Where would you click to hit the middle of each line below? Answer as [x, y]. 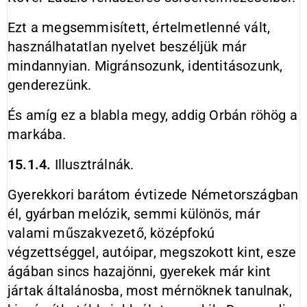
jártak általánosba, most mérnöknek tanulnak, [150, 291]
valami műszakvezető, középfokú [111, 233]
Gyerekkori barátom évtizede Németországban [153, 195]
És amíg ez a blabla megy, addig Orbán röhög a [153, 115]
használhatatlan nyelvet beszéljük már [127, 47]
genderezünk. [50, 85]
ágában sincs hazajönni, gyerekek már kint [139, 271]
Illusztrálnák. [93, 164]
